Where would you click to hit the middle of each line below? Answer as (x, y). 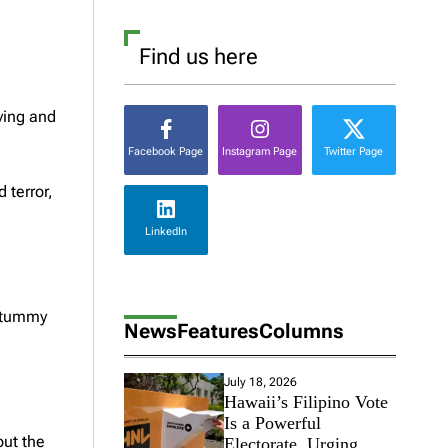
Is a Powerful (272, 422)
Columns (301, 330)
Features (217, 330)
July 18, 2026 (260, 381)
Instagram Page (260, 152)
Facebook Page (166, 152)
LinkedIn (165, 232)
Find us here (198, 56)
